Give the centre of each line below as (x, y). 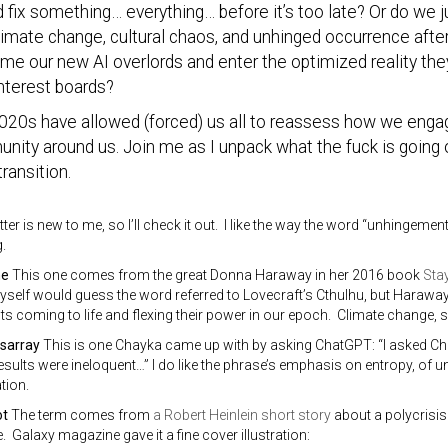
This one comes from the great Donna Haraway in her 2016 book (215, 275)
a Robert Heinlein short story (241, 415)
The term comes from (80, 415)
